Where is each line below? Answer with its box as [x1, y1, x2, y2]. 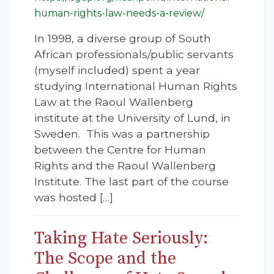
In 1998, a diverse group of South [34, 32, 211, 45]
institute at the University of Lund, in [34, 111, 231, 125]
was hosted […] [34, 191, 113, 204]
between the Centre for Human [34, 143, 206, 157]
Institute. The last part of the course [34, 175, 229, 188]
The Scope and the [34, 248, 176, 270]
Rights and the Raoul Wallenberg [34, 159, 216, 172]
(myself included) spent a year [34, 64, 200, 77]
